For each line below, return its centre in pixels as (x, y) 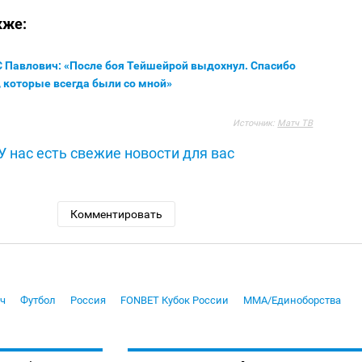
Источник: (255, 124)
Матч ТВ (295, 124)
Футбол (38, 301)
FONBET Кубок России (175, 301)
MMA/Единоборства (292, 301)
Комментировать (116, 215)
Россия (88, 301)
